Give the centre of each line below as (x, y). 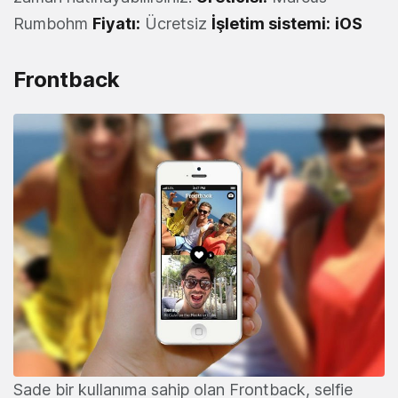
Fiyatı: (116, 24)
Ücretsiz (176, 24)
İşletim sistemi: (271, 24)
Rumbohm (53, 24)
